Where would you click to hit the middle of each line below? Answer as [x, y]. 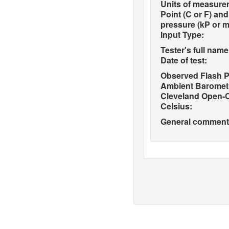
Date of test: [184, 60]
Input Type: [182, 35]
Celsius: [176, 106]
